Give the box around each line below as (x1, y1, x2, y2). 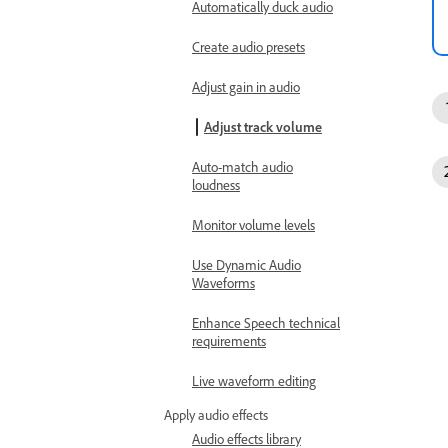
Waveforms (192, 274, 255, 291)
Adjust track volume (204, 118, 322, 135)
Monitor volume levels (192, 216, 315, 233)
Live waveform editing (192, 372, 316, 389)
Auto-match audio (192, 158, 293, 175)
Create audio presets (192, 38, 305, 55)
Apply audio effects (164, 406, 268, 423)
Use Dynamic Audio (192, 256, 301, 273)
